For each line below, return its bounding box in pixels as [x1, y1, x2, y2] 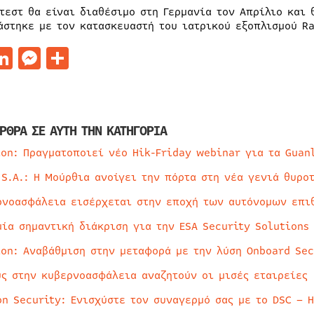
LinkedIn [12, 42, 109, 74]
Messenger [40, 42, 153, 74]
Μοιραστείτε [68, 42, 204, 74]
